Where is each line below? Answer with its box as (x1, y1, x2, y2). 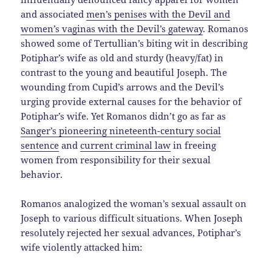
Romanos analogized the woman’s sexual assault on (21, 197, 247, 210)
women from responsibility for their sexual (21, 154, 211, 166)
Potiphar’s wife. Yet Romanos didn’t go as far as (21, 110, 226, 123)
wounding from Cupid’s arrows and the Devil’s (21, 81, 225, 93)
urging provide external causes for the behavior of (21, 95, 242, 108)
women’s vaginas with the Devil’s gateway (21, 22, 203, 35)
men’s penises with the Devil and (86, 8, 231, 21)
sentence (21, 139, 59, 152)
